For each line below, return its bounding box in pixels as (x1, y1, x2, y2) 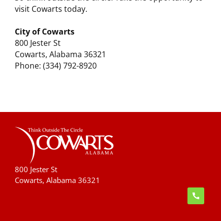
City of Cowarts (15, 26, 74, 37)
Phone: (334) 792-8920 (15, 60, 97, 72)
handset (187, 187, 214, 198)
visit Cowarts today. (15, 3, 87, 15)
